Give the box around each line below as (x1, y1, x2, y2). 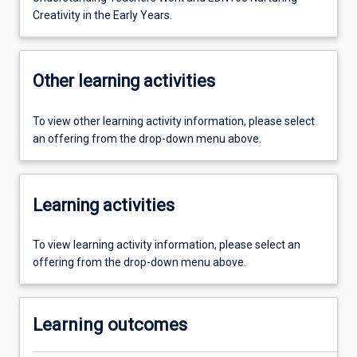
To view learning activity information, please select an (33, 238, 300, 252)
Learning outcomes (33, 315, 187, 335)
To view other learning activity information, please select (33, 115, 315, 127)
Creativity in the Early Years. (33, 8, 172, 22)
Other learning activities (33, 71, 215, 92)
